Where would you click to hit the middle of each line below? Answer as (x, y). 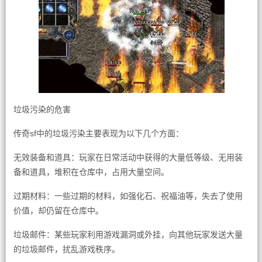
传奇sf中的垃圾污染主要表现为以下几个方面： (98, 133)
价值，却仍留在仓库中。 (58, 211)
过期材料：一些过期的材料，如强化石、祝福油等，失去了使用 (128, 196)
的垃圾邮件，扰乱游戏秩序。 (66, 249)
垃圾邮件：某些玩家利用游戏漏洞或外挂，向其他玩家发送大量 (128, 235)
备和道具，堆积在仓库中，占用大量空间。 (91, 172)
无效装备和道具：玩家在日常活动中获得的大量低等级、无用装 (128, 157)
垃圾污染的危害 (42, 109)
